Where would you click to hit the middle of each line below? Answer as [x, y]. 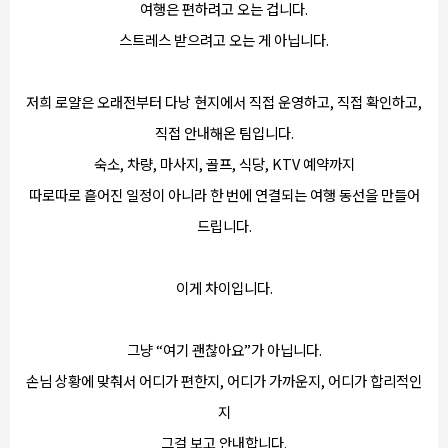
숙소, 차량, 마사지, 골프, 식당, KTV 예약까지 [224, 163]
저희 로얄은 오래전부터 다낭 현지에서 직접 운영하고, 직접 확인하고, [224, 101]
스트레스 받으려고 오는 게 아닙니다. [224, 39]
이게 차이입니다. [224, 287]
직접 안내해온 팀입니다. [224, 132]
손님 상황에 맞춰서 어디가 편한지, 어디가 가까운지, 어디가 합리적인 [224, 380]
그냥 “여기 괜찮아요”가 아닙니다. [224, 349]
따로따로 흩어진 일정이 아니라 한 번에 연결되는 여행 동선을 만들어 [224, 194]
